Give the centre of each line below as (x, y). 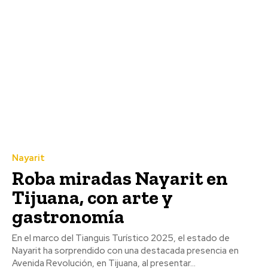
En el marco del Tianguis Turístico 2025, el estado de (121, 238)
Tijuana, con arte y (92, 198)
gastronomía (68, 217)
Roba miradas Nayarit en (120, 179)
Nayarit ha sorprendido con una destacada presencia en (125, 251)
